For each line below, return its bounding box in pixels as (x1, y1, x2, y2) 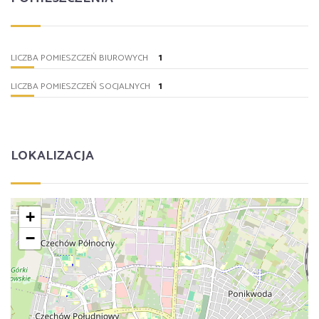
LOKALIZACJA (11, 145, 94, 167)
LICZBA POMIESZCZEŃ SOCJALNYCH (11, 79, 150, 95)
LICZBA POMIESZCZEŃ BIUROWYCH (11, 51, 148, 66)
